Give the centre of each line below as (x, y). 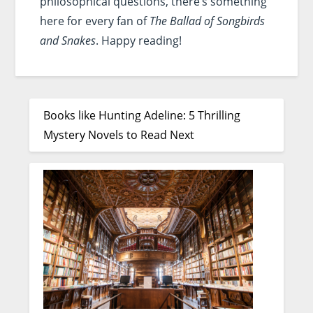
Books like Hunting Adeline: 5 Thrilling (142, 115)
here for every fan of (94, 21)
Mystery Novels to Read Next (119, 134)
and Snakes (67, 40)
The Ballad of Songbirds (207, 21)
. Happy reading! (138, 40)
